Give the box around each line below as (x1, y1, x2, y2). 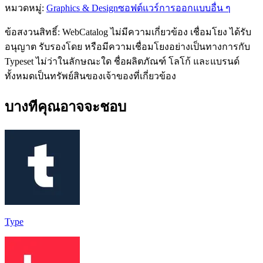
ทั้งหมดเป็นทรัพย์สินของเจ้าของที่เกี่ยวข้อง (5, 70, 176, 81)
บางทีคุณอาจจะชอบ (5, 99, 126, 114)
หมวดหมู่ (5, 2, 42, 13)
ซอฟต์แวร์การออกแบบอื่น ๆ (118, 2, 231, 13)
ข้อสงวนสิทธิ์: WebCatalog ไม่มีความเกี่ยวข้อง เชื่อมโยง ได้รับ (5, 26, 251, 37)
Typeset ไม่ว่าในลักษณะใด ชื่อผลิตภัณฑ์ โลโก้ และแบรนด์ (5, 56, 240, 66)
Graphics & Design (46, 2, 118, 13)
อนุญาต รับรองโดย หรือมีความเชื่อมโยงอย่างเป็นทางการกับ (5, 41, 250, 52)
